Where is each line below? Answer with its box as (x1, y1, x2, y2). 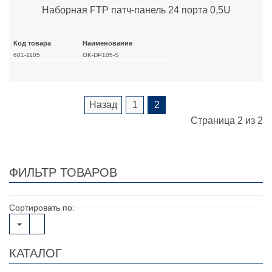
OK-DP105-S (83, 51, 119, 58)
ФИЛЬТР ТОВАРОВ (9, 165, 117, 179)
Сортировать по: (9, 202, 75, 212)
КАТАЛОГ (9, 246, 62, 260)
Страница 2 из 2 (191, 115, 263, 126)
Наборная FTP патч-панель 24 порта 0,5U (41, 4, 231, 15)
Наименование (83, 39, 132, 47)
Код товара (13, 39, 51, 47)
